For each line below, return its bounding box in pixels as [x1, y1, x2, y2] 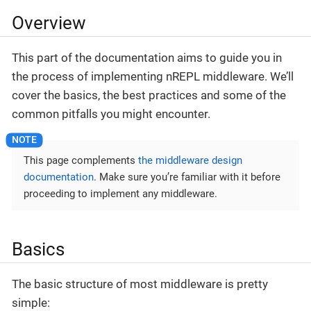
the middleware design [138, 153, 242, 167]
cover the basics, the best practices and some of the [12, 87, 286, 102]
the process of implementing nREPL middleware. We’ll [12, 69, 294, 83]
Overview [12, 12, 86, 34]
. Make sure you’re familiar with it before [94, 170, 280, 183]
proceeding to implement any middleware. [24, 187, 217, 200]
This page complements [24, 153, 138, 167]
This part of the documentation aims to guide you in [12, 50, 282, 65]
